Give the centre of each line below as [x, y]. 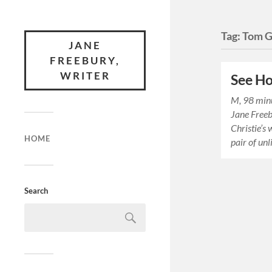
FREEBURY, [85, 60]
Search [36, 191]
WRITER [85, 76]
